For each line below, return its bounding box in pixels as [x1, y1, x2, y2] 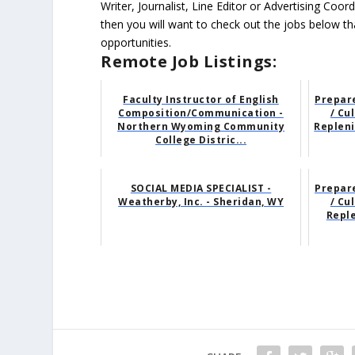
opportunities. [101, 35, 172, 51]
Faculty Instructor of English [123, 93, 279, 107]
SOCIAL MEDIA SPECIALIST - [130, 181, 272, 196]
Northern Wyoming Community [117, 120, 285, 134]
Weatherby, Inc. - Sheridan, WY [118, 195, 284, 209]
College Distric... [155, 133, 247, 147]
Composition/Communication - [118, 106, 284, 120]
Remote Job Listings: [101, 51, 277, 73]
